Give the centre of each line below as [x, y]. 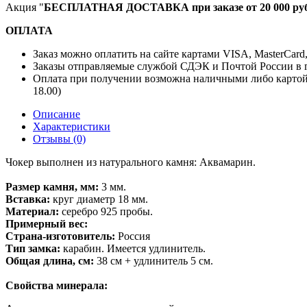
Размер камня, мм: [52, 186]
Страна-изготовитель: [60, 236]
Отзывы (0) [59, 138]
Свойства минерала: [57, 285]
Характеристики [72, 126]
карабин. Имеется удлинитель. [133, 248]
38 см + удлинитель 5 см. [155, 260]
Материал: [34, 211]
